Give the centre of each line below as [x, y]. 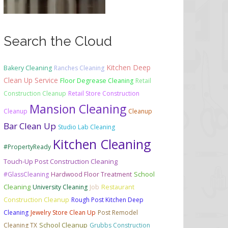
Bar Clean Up [30, 126]
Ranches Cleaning [79, 68]
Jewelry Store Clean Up [63, 213]
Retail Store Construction [104, 94]
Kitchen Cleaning [102, 144]
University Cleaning [60, 187]
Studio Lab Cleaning [87, 127]
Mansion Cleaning [78, 109]
